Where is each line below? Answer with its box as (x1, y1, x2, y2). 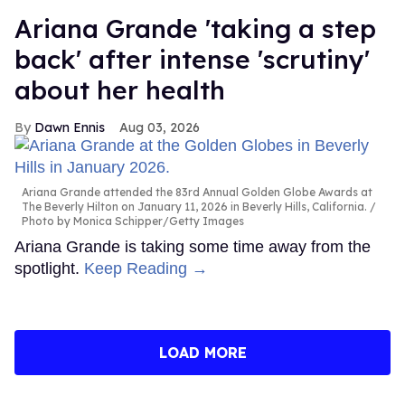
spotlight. (14, 259, 84, 278)
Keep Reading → (84, 259, 208, 278)
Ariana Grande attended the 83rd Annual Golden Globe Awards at (22, 184, 372, 199)
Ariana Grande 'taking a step (14, 12, 376, 44)
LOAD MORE (158, 343, 247, 362)
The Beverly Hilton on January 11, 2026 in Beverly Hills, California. (22, 199, 367, 213)
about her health (14, 73, 225, 106)
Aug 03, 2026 (119, 118, 200, 136)
